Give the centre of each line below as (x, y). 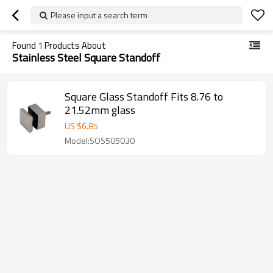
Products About (74, 45)
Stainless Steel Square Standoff (86, 58)
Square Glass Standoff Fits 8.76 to (144, 97)
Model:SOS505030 (100, 140)
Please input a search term (99, 15)
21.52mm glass (100, 110)
